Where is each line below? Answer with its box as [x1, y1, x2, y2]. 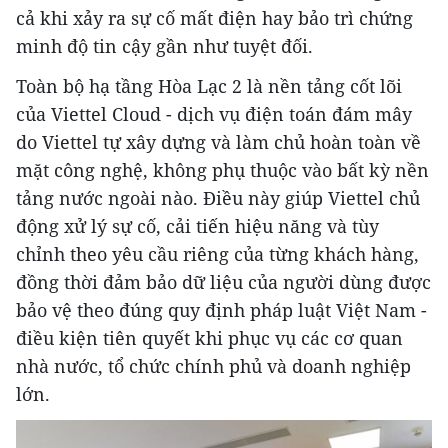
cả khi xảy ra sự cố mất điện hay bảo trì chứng [16, 6, 413, 31]
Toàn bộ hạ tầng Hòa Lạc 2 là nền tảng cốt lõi [16, 74, 402, 99]
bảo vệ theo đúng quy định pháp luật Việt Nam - [16, 298, 427, 323]
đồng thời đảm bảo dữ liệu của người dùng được [16, 270, 431, 295]
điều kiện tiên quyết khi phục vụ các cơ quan [16, 326, 403, 351]
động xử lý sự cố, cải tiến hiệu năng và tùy [16, 214, 379, 239]
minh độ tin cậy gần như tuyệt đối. [16, 34, 313, 59]
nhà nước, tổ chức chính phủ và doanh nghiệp [16, 354, 411, 379]
